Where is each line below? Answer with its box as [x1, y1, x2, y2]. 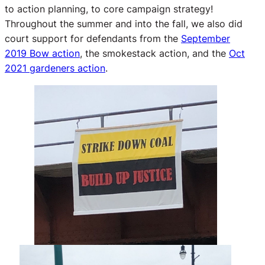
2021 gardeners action [5, 62, 105, 74]
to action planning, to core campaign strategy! [5, 2, 213, 15]
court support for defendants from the [5, 32, 181, 44]
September [181, 32, 230, 44]
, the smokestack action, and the [80, 47, 229, 59]
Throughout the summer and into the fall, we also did [5, 17, 243, 30]
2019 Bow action [5, 47, 80, 59]
